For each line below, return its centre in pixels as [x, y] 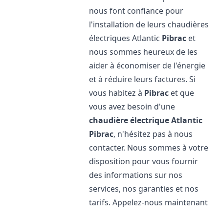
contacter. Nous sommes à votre [149, 148]
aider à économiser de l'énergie [147, 66]
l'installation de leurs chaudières [149, 24]
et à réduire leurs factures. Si [142, 79]
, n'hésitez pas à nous [153, 134]
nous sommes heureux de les [143, 52]
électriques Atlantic [126, 38]
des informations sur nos [136, 175]
